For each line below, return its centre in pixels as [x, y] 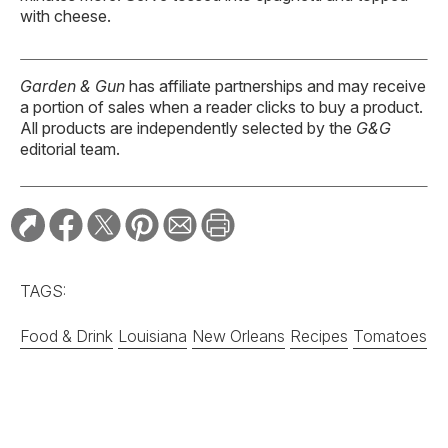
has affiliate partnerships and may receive [275, 85]
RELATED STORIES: [97, 385]
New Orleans [238, 335]
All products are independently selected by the [188, 127]
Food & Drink [66, 335]
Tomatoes [390, 335]
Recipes [319, 335]
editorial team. [70, 148]
